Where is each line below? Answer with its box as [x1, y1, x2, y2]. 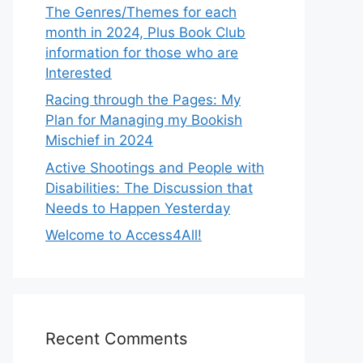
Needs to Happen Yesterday [45, 199, 230, 216]
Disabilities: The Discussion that [45, 179, 253, 196]
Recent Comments [45, 329, 187, 348]
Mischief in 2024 [45, 132, 153, 148]
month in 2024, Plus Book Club [45, 23, 246, 41]
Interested [45, 64, 112, 81]
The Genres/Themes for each [45, 3, 237, 20]
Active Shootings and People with [45, 159, 264, 176]
